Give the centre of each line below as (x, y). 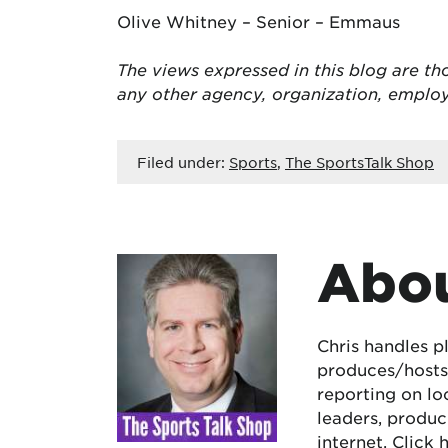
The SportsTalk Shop (359, 162)
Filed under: (183, 162)
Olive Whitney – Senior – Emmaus (258, 21)
